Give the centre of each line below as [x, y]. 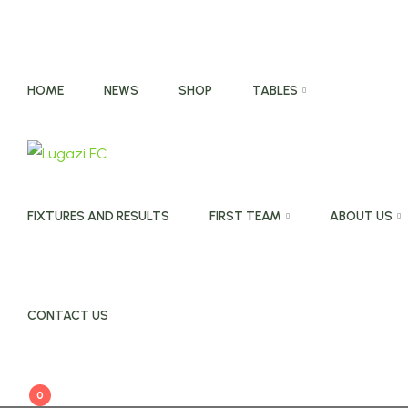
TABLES [275, 91]
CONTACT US [68, 316]
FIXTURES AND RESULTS [98, 216]
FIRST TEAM [245, 216]
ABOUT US [361, 216]
